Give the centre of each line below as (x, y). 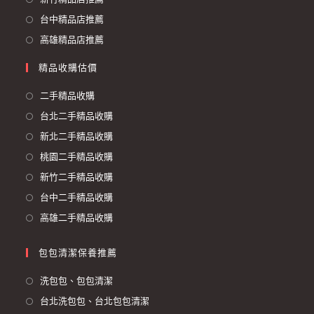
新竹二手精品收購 (77, 177)
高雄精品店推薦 (72, 39)
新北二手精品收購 (77, 136)
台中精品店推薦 (72, 19)
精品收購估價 (68, 67)
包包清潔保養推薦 (78, 252)
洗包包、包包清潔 (77, 280)
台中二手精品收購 (77, 197)
